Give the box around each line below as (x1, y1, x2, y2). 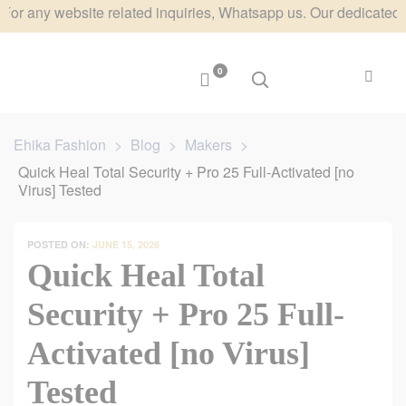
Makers (185, 134, 232, 155)
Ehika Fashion (14, 134, 106, 155)
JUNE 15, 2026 (92, 237, 159, 251)
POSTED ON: (27, 237, 92, 251)
